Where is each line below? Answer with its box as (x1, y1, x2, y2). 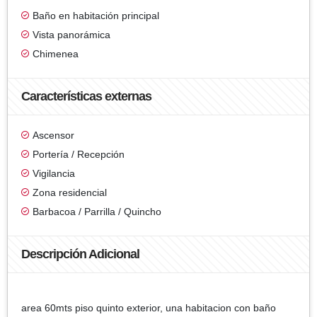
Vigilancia (33, 167, 75, 179)
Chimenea (33, 47, 79, 59)
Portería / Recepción (33, 148, 125, 160)
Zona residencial (33, 186, 107, 198)
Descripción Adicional (21, 246, 139, 261)
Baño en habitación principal (33, 9, 159, 21)
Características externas (21, 88, 151, 103)
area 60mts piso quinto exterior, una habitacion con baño (21, 301, 276, 313)
